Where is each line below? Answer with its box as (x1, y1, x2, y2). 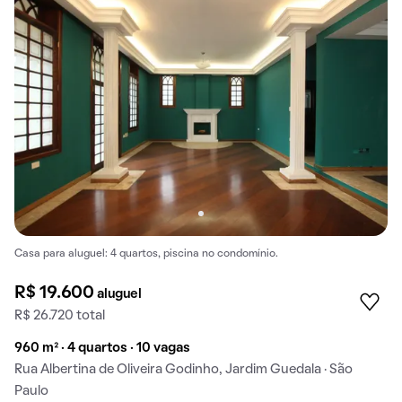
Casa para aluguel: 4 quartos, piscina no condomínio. (14, 249, 278, 259)
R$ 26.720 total (14, 309, 105, 322)
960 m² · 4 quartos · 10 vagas (14, 341, 190, 354)
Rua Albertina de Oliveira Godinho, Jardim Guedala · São (14, 363, 353, 376)
